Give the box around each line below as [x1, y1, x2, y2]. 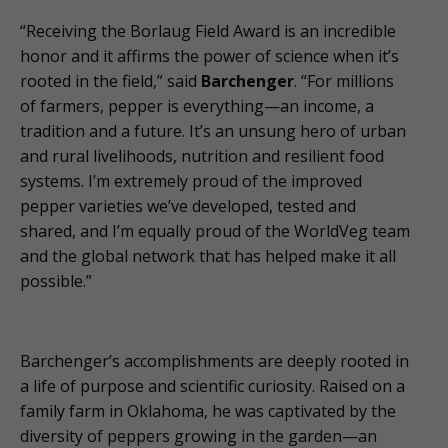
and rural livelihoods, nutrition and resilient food [20, 145, 384, 168]
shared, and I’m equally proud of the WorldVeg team [20, 220, 410, 243]
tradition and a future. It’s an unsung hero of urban [20, 120, 406, 143]
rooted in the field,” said [20, 70, 201, 93]
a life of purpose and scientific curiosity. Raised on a [20, 375, 405, 398]
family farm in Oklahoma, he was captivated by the [20, 400, 396, 423]
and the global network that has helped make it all [20, 245, 396, 268]
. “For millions [294, 70, 394, 93]
